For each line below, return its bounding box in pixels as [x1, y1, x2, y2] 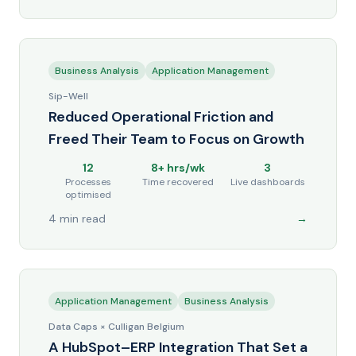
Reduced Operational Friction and [48, 107, 273, 126]
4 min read [48, 211, 106, 226]
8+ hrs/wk [150, 161, 205, 175]
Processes [65, 176, 112, 188]
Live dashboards [230, 176, 305, 188]
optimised [65, 188, 112, 201]
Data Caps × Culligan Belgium [48, 320, 184, 333]
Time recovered [141, 176, 214, 188]
